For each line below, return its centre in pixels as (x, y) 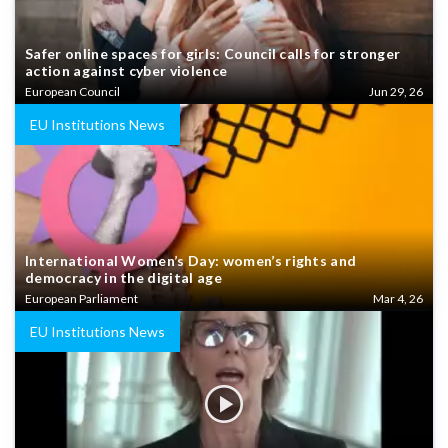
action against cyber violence (126, 71)
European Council (72, 92)
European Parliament (81, 299)
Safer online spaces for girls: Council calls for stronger (213, 54)
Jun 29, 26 (396, 92)
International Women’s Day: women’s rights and (191, 261)
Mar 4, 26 (398, 299)
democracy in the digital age (123, 278)
